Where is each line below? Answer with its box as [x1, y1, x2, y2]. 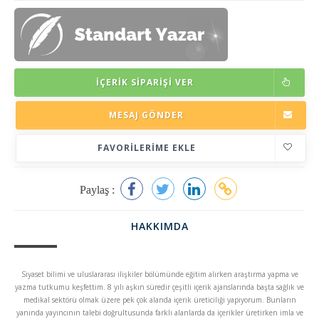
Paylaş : [79, 183, 117, 195]
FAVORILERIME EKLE [97, 142, 196, 154]
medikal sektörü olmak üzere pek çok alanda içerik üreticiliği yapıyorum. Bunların [23, 295, 296, 305]
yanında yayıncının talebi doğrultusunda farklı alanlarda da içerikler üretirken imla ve [16, 308, 303, 318]
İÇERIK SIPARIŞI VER [96, 76, 194, 88]
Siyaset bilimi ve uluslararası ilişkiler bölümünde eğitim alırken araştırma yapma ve [21, 269, 298, 279]
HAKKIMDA [130, 219, 189, 233]
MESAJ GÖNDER [109, 109, 184, 121]
